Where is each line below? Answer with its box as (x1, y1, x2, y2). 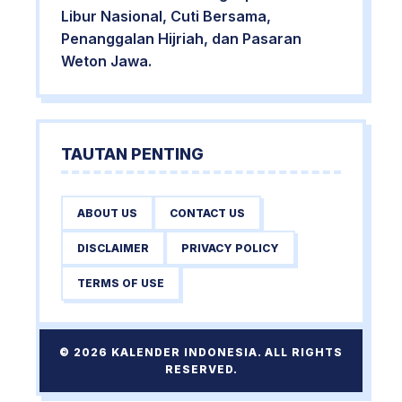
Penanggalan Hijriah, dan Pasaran (61, 30, 301, 48)
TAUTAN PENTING (61, 144, 204, 163)
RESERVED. (164, 363, 238, 376)
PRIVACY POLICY (181, 241, 279, 255)
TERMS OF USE (77, 276, 164, 290)
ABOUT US (77, 206, 137, 220)
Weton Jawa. (61, 52, 152, 70)
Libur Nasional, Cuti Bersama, (61, 7, 271, 25)
